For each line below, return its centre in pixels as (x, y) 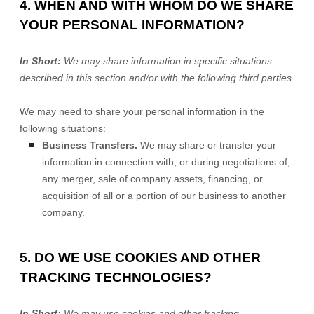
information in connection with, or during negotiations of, (166, 162)
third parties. (267, 78)
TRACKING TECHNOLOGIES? (116, 277)
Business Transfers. (90, 145)
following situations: (63, 128)
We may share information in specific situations (166, 61)
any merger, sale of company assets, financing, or (152, 179)
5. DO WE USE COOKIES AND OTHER (140, 258)
